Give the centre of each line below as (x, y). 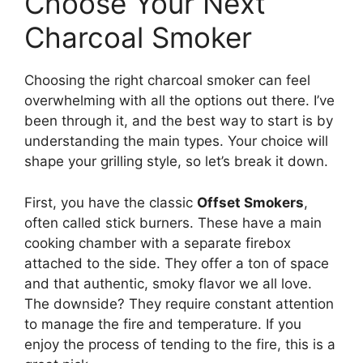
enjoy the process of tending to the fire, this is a (180, 344)
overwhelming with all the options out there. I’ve (179, 101)
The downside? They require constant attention (179, 303)
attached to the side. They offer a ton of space (177, 263)
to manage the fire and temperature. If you (163, 324)
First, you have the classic (111, 202)
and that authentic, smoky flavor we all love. (168, 283)
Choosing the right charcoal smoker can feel (167, 81)
